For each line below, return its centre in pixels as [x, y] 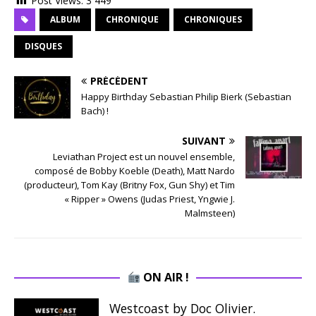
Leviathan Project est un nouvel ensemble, [144, 157]
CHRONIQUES [213, 20]
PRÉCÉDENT [119, 81]
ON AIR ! [164, 278]
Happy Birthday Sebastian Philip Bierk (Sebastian [186, 97]
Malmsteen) [210, 213]
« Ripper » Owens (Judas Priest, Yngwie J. [150, 199]
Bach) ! [95, 111]
